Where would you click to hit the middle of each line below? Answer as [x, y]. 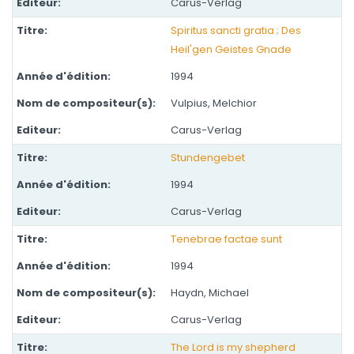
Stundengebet [208, 158]
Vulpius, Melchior [214, 103]
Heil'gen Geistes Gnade [231, 49]
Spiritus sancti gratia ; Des [236, 30]
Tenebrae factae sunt [226, 239]
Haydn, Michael [210, 293]
